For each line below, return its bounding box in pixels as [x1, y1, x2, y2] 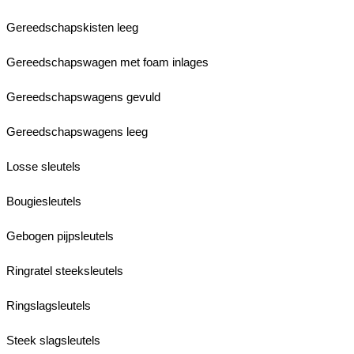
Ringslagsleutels [6, 298, 91, 312]
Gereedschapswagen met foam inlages [6, 55, 209, 69]
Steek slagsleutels [6, 333, 100, 347]
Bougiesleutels [6, 194, 81, 208]
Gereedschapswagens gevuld [6, 89, 160, 104]
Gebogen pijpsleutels [6, 228, 114, 243]
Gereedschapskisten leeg [6, 20, 138, 34]
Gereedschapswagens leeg [6, 124, 148, 138]
